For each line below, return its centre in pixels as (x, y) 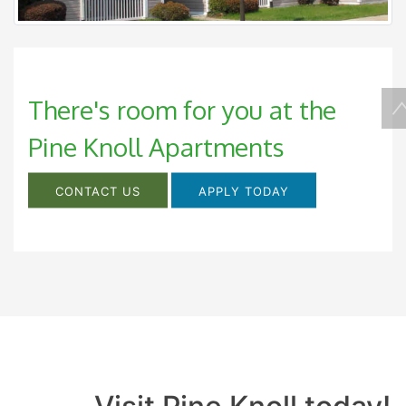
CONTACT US (98, 191)
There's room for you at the (182, 109)
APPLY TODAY (244, 191)
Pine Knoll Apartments (156, 146)
